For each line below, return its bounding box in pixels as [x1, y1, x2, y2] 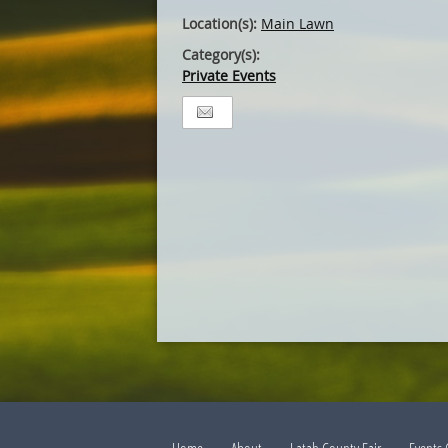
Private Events [182, 66, 276, 85]
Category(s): [182, 45, 260, 64]
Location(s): [182, 14, 261, 33]
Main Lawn [261, 14, 334, 33]
